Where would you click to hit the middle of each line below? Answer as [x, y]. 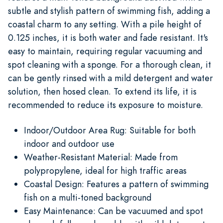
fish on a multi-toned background [88, 197]
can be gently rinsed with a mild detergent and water [111, 78]
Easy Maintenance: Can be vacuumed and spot [113, 211]
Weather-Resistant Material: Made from [101, 157]
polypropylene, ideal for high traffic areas [105, 170]
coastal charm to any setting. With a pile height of [105, 24]
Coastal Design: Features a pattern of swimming [116, 184]
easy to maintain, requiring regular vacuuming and [105, 51]
